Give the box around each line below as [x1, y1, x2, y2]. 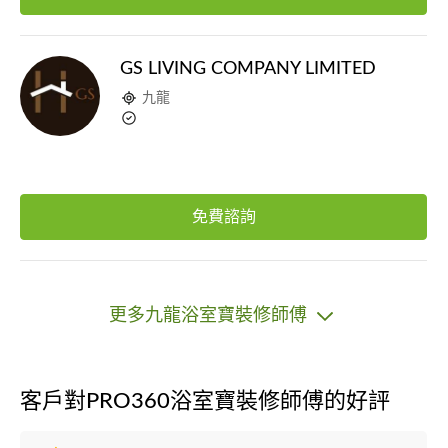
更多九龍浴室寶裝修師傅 [109, 306, 312, 325]
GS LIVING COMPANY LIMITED [120, 60, 376, 78]
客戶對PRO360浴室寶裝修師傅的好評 [20, 390, 390, 412]
